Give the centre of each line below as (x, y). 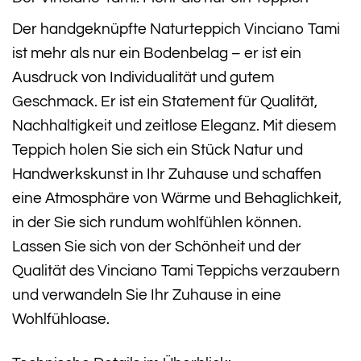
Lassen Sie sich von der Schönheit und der (157, 247)
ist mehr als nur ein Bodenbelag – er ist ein (157, 54)
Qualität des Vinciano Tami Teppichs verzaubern (176, 271)
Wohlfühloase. (61, 320)
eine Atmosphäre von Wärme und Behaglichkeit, (177, 199)
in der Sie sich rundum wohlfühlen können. (157, 223)
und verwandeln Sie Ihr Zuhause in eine (147, 295)
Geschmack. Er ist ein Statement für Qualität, (165, 102)
